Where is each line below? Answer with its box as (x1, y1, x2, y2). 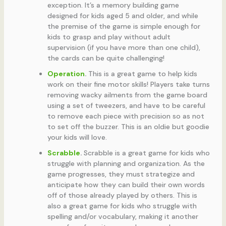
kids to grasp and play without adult (47, 32, 171, 42)
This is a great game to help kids (88, 69, 197, 79)
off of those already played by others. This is (47, 191, 197, 200)
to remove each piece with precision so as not (47, 111, 204, 121)
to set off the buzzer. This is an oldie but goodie (47, 122, 209, 132)
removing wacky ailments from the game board (47, 90, 207, 100)
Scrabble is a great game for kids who (83, 148, 210, 158)
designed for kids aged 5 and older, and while (47, 11, 198, 21)
